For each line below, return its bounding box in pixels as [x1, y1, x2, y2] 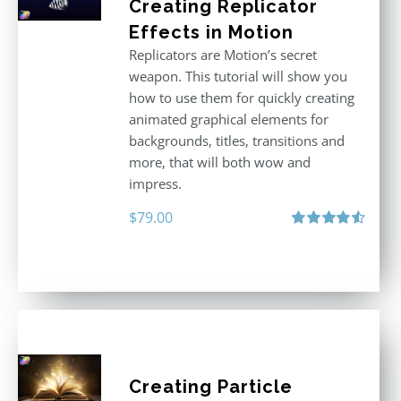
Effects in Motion [128, 21, 294, 43]
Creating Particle [128, 376, 293, 397]
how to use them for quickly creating [128, 89, 354, 107]
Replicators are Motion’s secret [128, 46, 317, 64]
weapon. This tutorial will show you [128, 67, 347, 85]
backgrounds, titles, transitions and [128, 132, 345, 149]
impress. [128, 175, 182, 192]
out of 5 [292, 246, 329, 260]
